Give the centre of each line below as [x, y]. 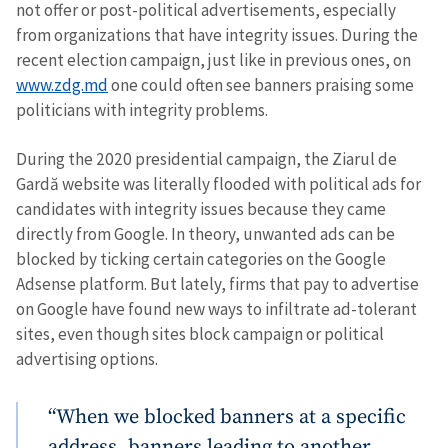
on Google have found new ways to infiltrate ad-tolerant [216, 308]
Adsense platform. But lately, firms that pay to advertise [217, 283]
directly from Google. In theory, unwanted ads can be [205, 233]
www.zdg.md [62, 85]
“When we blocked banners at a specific [227, 416]
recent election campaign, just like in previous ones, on [213, 60]
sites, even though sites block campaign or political [200, 333]
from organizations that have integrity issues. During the [217, 35]
